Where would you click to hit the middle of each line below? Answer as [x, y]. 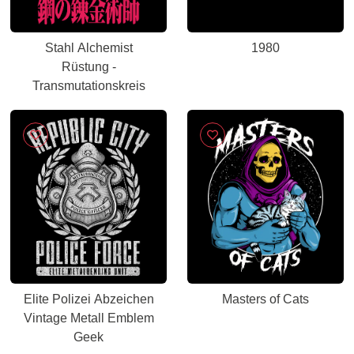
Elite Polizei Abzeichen [88, 299]
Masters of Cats [265, 299]
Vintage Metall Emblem [88, 318]
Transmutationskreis [88, 86]
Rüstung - [88, 67]
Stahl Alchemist [88, 48]
